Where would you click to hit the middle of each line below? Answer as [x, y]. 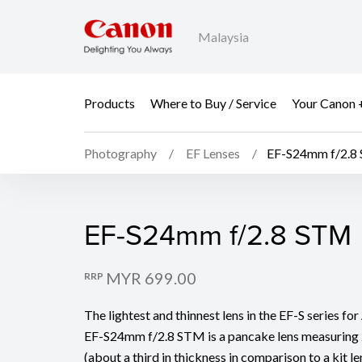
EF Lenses [213, 154]
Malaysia [223, 37]
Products [109, 103]
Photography [120, 154]
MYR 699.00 [151, 278]
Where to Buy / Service [213, 103]
